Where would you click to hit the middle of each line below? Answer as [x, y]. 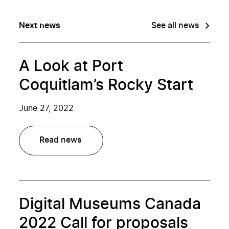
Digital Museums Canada [110, 204]
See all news [175, 26]
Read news [61, 140]
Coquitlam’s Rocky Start [106, 85]
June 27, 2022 [47, 108]
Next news [40, 26]
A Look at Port [71, 66]
